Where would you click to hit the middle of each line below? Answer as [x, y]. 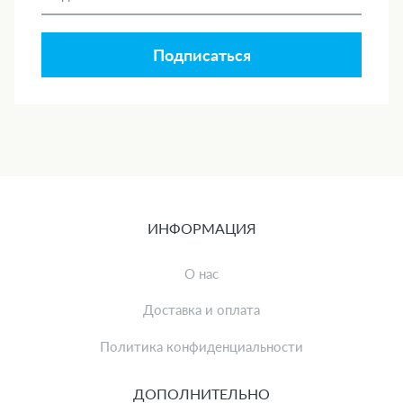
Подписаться [201, 55]
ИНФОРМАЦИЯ [201, 228]
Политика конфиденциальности [201, 346]
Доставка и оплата [201, 310]
